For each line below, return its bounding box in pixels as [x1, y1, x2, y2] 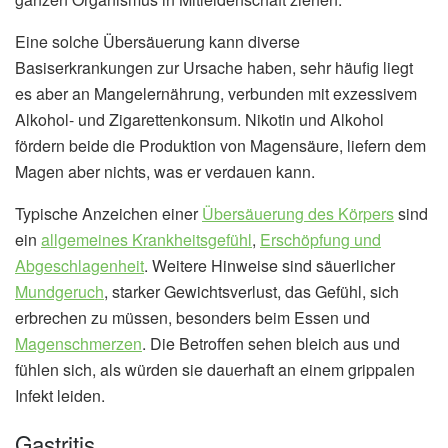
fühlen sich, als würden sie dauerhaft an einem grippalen [15, 358, 415, 382]
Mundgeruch [15, 280, 104, 304]
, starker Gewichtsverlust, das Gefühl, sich [104, 280, 399, 304]
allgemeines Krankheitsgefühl [41, 228, 252, 252]
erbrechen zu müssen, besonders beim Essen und [15, 306, 370, 330]
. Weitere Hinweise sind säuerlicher [144, 254, 395, 278]
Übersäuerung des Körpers [202, 202, 394, 226]
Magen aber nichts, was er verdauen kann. [15, 160, 315, 184]
